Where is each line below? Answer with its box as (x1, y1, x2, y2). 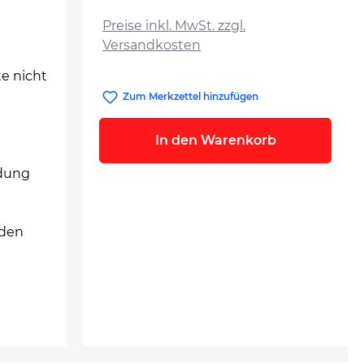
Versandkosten (102, 37, 201, 53)
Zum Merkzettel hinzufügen (123, 90, 259, 102)
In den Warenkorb (154, 132, 276, 149)
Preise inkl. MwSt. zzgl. (102, 18, 245, 33)
